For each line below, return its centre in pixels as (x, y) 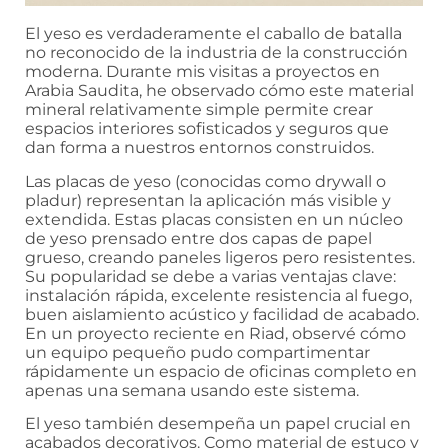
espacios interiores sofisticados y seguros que (207, 129)
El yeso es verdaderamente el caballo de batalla (213, 34)
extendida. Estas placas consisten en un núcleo (214, 219)
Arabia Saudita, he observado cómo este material (219, 91)
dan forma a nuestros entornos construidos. (199, 148)
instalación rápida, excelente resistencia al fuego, (218, 295)
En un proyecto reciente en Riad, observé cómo (215, 333)
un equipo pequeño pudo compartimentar (197, 352)
